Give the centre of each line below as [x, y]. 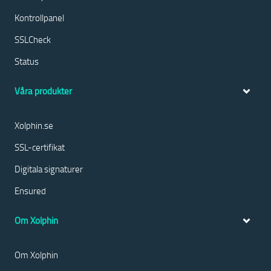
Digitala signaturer [49, 169]
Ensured [30, 191]
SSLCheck [33, 39]
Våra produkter [43, 91]
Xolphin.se [34, 125]
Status [27, 61]
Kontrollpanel [39, 18]
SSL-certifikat [40, 147]
